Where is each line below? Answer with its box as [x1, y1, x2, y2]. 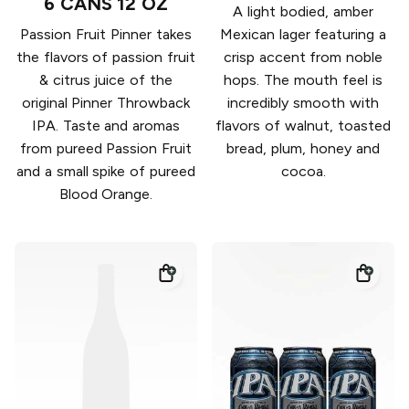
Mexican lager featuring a [219, 26, 387, 44]
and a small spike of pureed [16, 163, 195, 181]
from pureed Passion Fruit [19, 140, 193, 158]
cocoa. [280, 163, 326, 181]
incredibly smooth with [227, 94, 379, 112]
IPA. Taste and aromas [31, 117, 181, 135]
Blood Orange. [58, 185, 153, 204]
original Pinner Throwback [21, 94, 191, 112]
